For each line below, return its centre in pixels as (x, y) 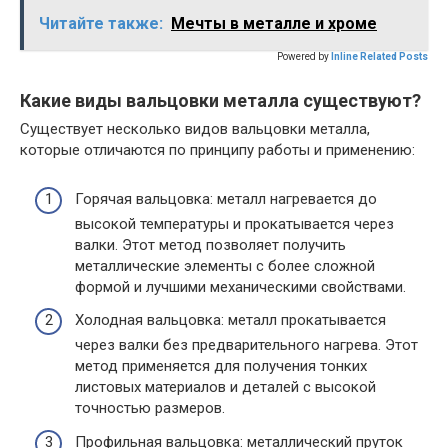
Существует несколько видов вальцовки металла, (195, 129)
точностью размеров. (150, 408)
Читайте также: (101, 23)
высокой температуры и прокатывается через (234, 223)
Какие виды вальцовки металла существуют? (220, 100)
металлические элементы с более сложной (225, 265)
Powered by (303, 56)
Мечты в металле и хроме (274, 23)
